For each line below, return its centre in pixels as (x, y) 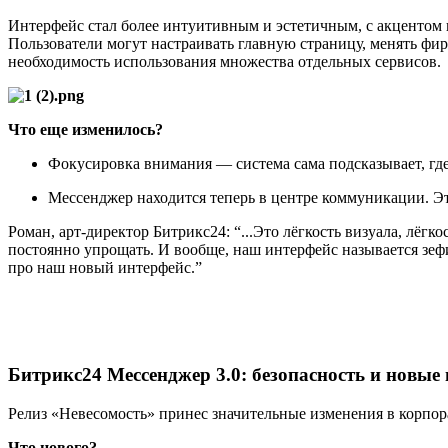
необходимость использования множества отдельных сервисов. (224, 62)
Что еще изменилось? (85, 130)
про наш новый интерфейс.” (105, 268)
